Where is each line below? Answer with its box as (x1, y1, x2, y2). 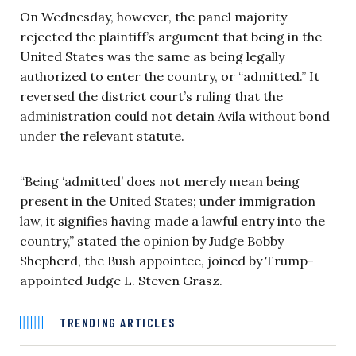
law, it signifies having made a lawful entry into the (20, 213, 325, 230)
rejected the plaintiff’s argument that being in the (20, 29, 322, 45)
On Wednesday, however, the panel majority (20, 9, 287, 25)
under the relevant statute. (20, 128, 184, 145)
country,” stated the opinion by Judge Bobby (20, 233, 284, 250)
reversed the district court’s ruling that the (20, 88, 283, 105)
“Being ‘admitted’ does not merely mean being (20, 173, 300, 190)
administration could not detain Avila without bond (20, 108, 330, 125)
